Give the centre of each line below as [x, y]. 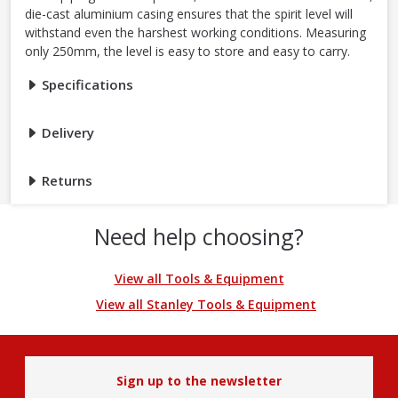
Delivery [66, 133]
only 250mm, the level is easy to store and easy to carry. [187, 52]
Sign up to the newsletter [199, 381]
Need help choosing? [199, 237]
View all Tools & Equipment [199, 279]
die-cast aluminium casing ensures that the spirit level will [189, 14]
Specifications [86, 85]
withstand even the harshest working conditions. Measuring [195, 33]
